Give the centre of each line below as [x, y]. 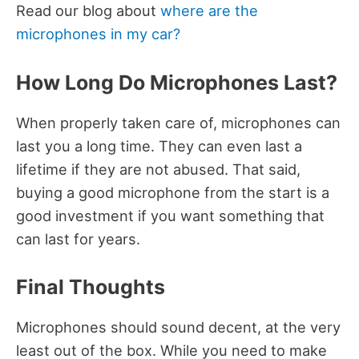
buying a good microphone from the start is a [173, 192]
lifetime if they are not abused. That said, [158, 169]
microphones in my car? [98, 34]
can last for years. [80, 238]
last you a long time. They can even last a [159, 145]
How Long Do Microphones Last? [179, 82]
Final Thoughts [93, 286]
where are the [209, 11]
